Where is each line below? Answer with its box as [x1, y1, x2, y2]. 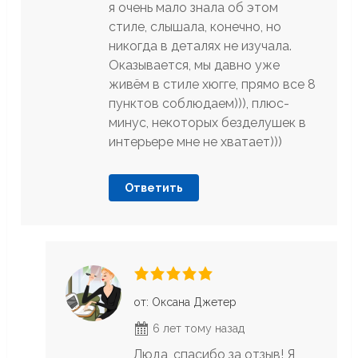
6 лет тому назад [149, 322, 245, 336]
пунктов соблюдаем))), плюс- [109, 96, 290, 112]
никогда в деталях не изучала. [109, 38, 292, 54]
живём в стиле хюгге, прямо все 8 [109, 77, 316, 93]
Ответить [125, 181, 184, 195]
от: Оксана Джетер [133, 296, 237, 309]
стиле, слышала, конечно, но [109, 19, 282, 35]
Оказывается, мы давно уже [109, 58, 280, 74]
